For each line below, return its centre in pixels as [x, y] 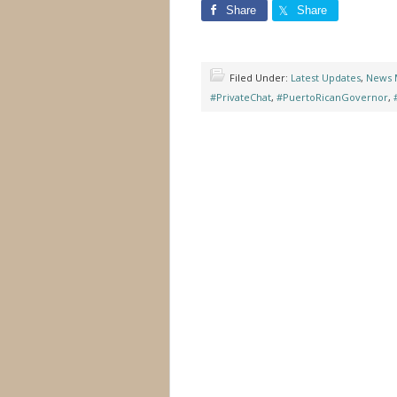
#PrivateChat [241, 97]
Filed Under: [260, 78]
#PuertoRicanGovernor [332, 97]
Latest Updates [326, 78]
